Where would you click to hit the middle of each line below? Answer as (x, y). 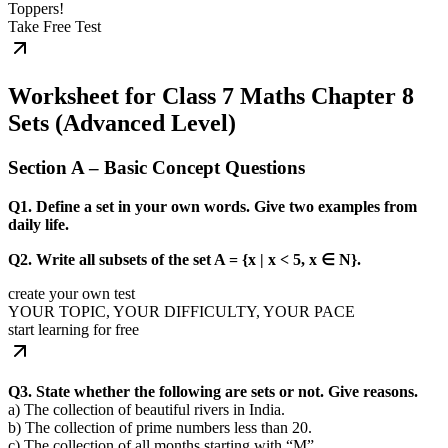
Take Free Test (54, 26)
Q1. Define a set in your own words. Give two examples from (212, 207)
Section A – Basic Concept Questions (156, 168)
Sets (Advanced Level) (122, 123)
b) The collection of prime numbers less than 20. (160, 428)
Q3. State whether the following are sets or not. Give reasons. (213, 392)
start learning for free (73, 330)
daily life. (38, 225)
